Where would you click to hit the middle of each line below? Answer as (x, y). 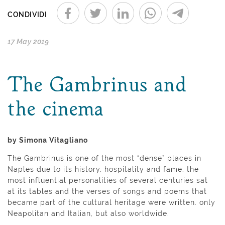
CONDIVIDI (27, 14)
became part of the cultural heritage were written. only (111, 202)
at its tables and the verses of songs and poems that (107, 191)
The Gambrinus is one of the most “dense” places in (104, 158)
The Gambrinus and (97, 86)
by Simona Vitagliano (48, 140)
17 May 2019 (28, 42)
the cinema (56, 110)
